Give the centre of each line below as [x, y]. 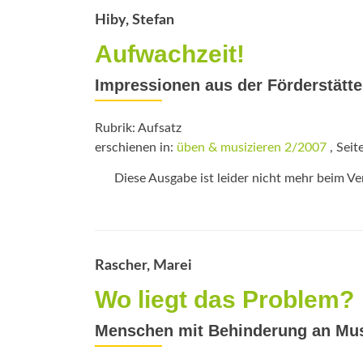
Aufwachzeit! [170, 54]
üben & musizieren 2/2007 [252, 147]
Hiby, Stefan [135, 20]
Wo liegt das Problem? [224, 299]
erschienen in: [136, 147]
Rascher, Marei [143, 266]
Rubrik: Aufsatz [138, 128]
